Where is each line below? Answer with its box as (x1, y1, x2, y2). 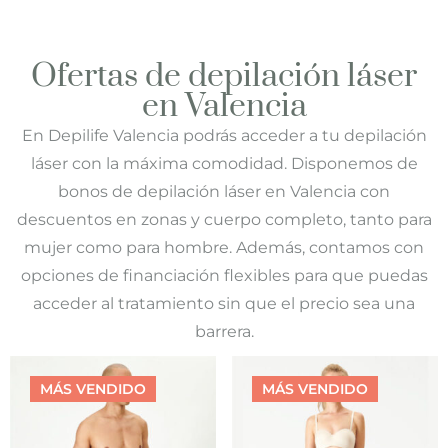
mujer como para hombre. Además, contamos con (24, 238, 424, 258)
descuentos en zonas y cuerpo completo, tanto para (16, 210, 432, 230)
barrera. (194, 322, 254, 342)
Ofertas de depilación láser (31, 56, 417, 98)
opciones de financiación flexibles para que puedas (20, 266, 428, 286)
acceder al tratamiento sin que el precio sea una (33, 294, 415, 314)
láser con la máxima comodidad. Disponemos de (30, 154, 418, 174)
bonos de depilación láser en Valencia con (58, 182, 390, 202)
